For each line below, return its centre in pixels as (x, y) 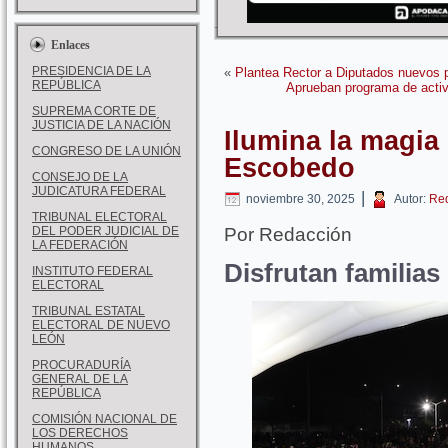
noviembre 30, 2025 (300, 199)
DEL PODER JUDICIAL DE (105, 230)
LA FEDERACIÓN (80, 244)
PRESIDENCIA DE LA (91, 70)
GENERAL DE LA (80, 378)
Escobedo (289, 167)
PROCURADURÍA (81, 364)
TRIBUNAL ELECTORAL (99, 216)
